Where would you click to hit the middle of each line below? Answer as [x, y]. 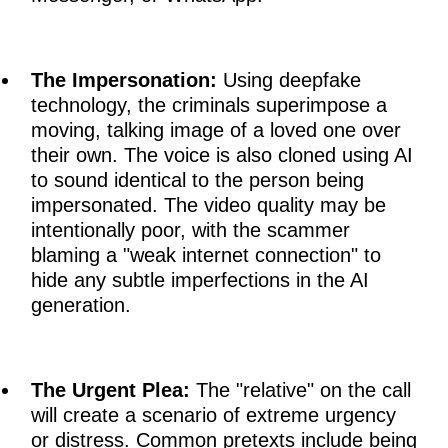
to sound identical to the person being [197, 180]
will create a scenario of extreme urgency [213, 415]
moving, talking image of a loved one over [216, 130]
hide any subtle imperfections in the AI [200, 280]
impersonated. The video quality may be [208, 205]
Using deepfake [289, 80]
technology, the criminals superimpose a [209, 105]
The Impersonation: [124, 80]
